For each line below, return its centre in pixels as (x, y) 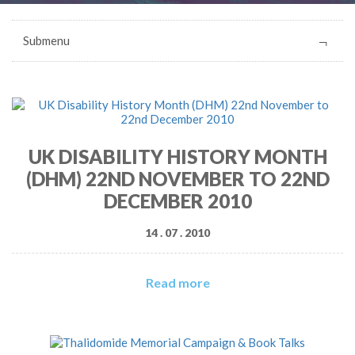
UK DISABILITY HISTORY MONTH (177, 157)
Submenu (46, 40)
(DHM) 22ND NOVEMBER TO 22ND (177, 179)
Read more (177, 282)
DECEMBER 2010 (177, 201)
